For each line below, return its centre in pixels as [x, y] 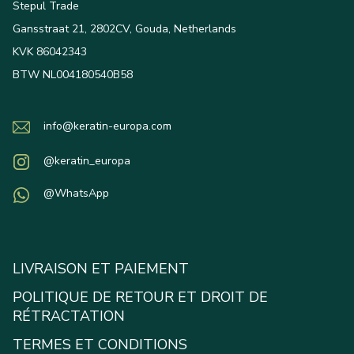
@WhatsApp [76, 194]
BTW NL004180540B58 [73, 75]
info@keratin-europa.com [107, 126]
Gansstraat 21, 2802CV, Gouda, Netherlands [124, 29]
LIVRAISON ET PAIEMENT [101, 269]
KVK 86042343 [50, 52]
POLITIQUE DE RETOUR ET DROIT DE [140, 298]
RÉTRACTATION [69, 316]
